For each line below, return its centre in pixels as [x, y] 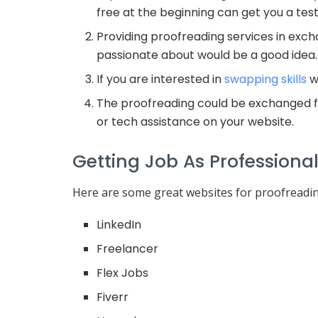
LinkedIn [119, 224]
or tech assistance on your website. [196, 122]
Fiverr [113, 297]
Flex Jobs [123, 273]
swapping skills [266, 79]
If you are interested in [161, 79]
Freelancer [128, 248]
